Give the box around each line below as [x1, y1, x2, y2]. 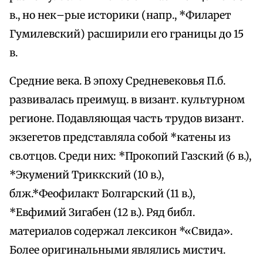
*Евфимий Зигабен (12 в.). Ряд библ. [9, 206, 195, 220]
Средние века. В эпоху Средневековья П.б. [9, 75, 225, 88]
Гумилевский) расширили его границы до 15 [9, 28, 244, 41]
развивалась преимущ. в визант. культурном [9, 93, 245, 107]
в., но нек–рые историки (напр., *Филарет [9, 9, 231, 22]
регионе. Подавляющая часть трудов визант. [9, 112, 244, 126]
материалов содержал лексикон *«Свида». [9, 225, 232, 238]
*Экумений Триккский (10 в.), [9, 168, 164, 182]
